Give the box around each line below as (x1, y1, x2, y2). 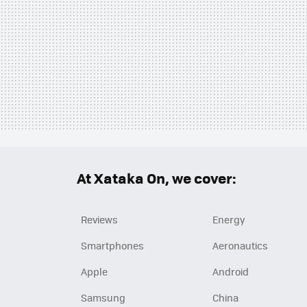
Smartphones (81, 238, 144, 252)
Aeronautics (212, 238, 268, 252)
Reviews (81, 212, 118, 226)
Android (212, 264, 249, 278)
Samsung (81, 290, 125, 304)
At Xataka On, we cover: (77, 167, 236, 188)
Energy (212, 212, 245, 226)
